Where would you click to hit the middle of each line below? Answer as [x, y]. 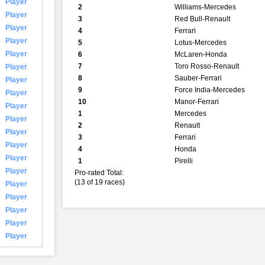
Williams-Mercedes [206, 7]
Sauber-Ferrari [198, 78]
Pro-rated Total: [99, 173]
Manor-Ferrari [197, 102]
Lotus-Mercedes [201, 43]
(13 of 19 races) [100, 182]
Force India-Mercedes [210, 90]
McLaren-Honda [201, 55]
